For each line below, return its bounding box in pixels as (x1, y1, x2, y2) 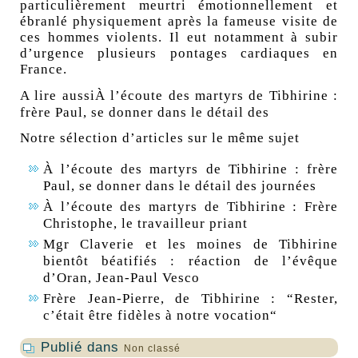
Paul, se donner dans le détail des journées (42, 178, 316, 194)
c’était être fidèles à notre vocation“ (42, 308, 277, 324)
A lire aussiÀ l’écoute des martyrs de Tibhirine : (19, 88, 339, 104)
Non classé (123, 343, 181, 355)
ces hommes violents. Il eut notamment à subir (19, 30, 339, 46)
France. (19, 62, 67, 78)
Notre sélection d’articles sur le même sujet (19, 130, 300, 146)
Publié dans (40, 340, 119, 356)
